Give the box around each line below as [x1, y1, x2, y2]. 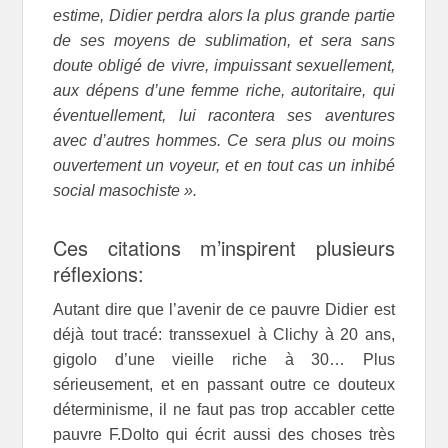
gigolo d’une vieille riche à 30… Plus [53, 350, 395, 368]
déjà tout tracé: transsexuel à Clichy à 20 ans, [53, 325, 395, 343]
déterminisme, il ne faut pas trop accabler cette [53, 400, 395, 418]
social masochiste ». [53, 181, 198, 199]
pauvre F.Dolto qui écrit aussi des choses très [53, 425, 395, 443]
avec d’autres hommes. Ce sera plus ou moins [53, 131, 395, 149]
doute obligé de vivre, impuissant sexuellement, [53, 56, 395, 74]
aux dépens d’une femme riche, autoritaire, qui [53, 81, 395, 99]
